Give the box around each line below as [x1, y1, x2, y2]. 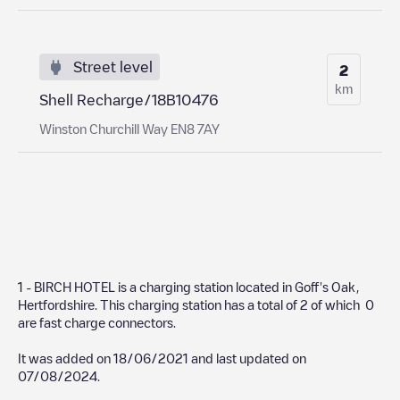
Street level [73, 59, 153, 74]
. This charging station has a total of [95, 297, 300, 311]
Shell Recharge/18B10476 [39, 92, 219, 107]
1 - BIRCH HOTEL [18, 279, 118, 293]
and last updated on [188, 351, 306, 364]
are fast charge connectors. [18, 315, 176, 329]
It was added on [18, 351, 113, 364]
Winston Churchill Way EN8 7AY [39, 121, 220, 135]
